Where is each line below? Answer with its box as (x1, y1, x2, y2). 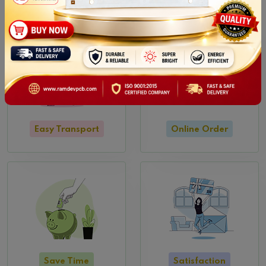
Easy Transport (34, 118, 99, 126)
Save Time (44, 249, 89, 258)
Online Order (171, 118, 228, 126)
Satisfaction (173, 249, 226, 258)
